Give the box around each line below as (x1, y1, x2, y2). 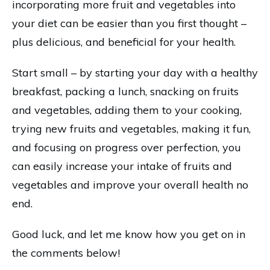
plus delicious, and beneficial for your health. (12, 35, 236, 49)
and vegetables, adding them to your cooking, (12, 103, 242, 117)
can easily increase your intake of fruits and (12, 159, 232, 173)
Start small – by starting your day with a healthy (12, 66, 258, 80)
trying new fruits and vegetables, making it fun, (12, 122, 251, 136)
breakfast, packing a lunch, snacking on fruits (12, 84, 239, 98)
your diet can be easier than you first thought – (12, 16, 246, 30)
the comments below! (12, 246, 120, 260)
